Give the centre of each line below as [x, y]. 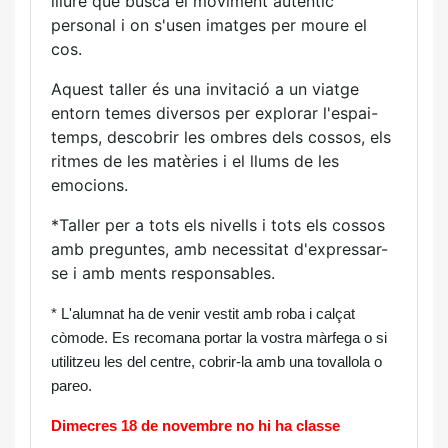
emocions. [89, 185]
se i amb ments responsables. [163, 273]
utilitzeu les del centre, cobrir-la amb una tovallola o [216, 362]
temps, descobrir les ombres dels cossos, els [221, 137]
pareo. [71, 386]
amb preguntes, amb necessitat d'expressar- [219, 249]
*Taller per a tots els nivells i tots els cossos [218, 225]
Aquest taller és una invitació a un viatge [205, 89]
